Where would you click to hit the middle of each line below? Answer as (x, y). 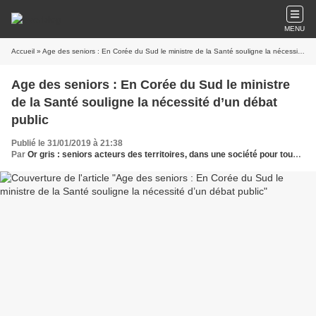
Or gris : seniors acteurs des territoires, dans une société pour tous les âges (160, 154)
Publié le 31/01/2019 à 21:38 (67, 143)
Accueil (23, 51)
